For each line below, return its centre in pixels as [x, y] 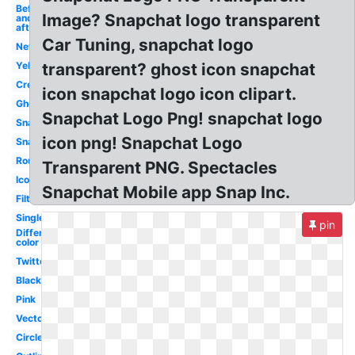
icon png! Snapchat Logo [143, 143]
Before [31, 8]
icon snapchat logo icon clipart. [170, 94]
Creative [35, 84]
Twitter [32, 261]
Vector [31, 318]
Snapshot [38, 122]
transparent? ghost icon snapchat [179, 69]
